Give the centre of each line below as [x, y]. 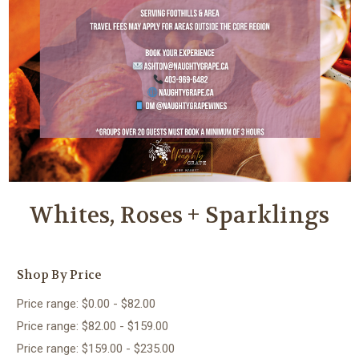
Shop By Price [60, 274]
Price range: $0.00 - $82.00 [86, 303]
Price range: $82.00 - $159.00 [93, 326]
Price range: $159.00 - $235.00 [96, 348]
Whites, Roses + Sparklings [179, 215]
